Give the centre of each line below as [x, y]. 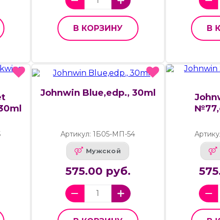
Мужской [103, 151]
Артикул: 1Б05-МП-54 [98, 134]
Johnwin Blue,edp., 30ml [98, 93]
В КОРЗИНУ [98, 28]
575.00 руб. [98, 171]
